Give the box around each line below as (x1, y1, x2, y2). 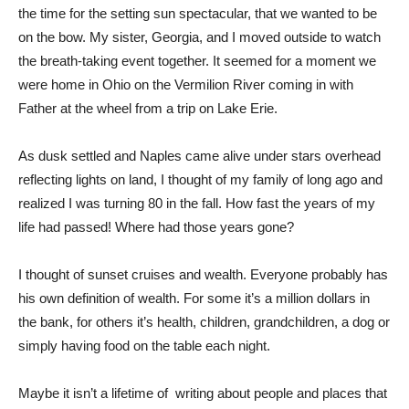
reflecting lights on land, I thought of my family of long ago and (18, 171, 383, 187)
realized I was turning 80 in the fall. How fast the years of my (18, 194, 375, 211)
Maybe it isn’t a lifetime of (18, 384, 168, 401)
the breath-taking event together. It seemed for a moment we (18, 52, 376, 68)
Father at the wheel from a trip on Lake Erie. (18, 100, 278, 116)
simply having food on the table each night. (18, 337, 270, 353)
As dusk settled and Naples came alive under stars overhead (18, 147, 381, 163)
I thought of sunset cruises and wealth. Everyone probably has (18, 266, 388, 282)
